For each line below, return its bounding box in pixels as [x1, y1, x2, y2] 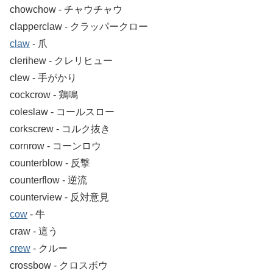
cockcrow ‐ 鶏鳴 [10, 89, 78, 100]
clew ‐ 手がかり [10, 72, 77, 83]
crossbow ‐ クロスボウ [10, 260, 108, 271]
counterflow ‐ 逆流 [10, 174, 87, 185]
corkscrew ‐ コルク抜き [10, 123, 110, 134]
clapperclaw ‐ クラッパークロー [10, 21, 148, 32]
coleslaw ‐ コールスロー [10, 106, 115, 117]
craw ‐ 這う [10, 225, 58, 236]
